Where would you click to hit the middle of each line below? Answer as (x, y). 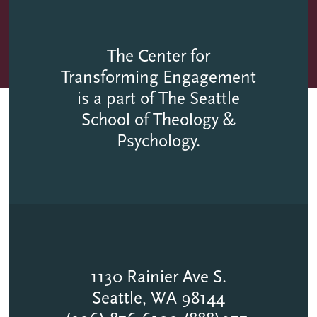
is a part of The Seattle (158, 99)
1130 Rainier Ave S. (158, 277)
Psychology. (158, 141)
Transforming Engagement (158, 77)
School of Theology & (158, 120)
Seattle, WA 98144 (158, 298)
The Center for (158, 56)
